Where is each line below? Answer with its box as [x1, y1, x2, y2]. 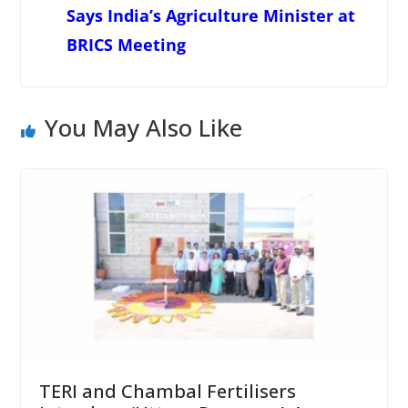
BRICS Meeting [66, 34, 186, 56]
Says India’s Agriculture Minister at [66, 5, 355, 27]
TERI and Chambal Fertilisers [38, 378, 296, 403]
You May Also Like [44, 111, 242, 145]
